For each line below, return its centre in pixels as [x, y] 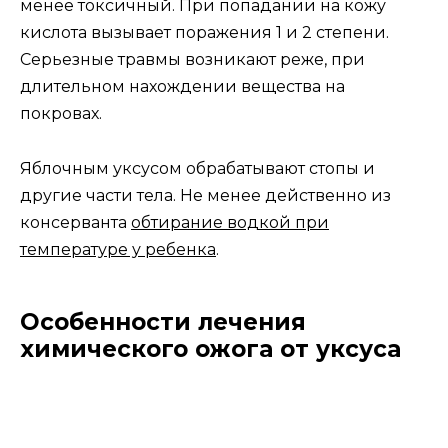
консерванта [75, 222]
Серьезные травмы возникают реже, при [192, 60]
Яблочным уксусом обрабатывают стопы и [197, 168]
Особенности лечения [163, 321]
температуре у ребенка [118, 249]
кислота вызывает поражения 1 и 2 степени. [204, 33]
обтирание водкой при [230, 222]
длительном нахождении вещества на [182, 87]
